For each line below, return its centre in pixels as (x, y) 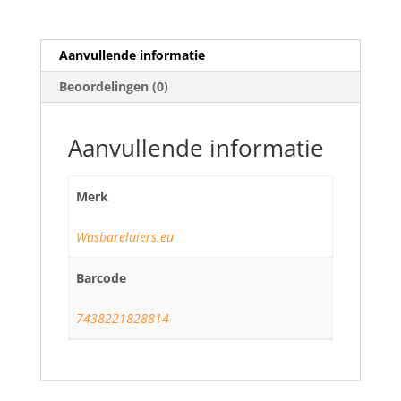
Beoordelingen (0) (113, 86)
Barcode (101, 277)
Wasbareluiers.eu (125, 236)
